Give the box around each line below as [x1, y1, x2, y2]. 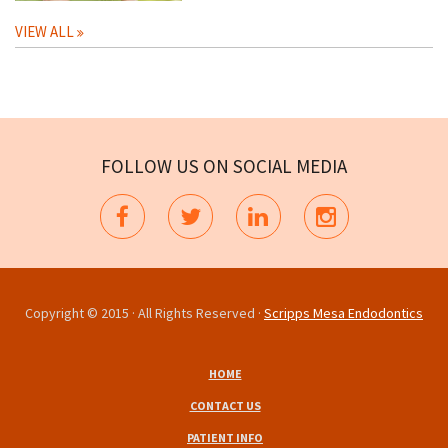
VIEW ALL [15, 22, 77, 42]
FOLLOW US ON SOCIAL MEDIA [101, 154, 347, 179]
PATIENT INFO [187, 430, 263, 446]
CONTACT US [189, 398, 261, 414]
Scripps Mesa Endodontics [264, 304, 423, 323]
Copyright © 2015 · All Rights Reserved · [25, 304, 264, 323]
